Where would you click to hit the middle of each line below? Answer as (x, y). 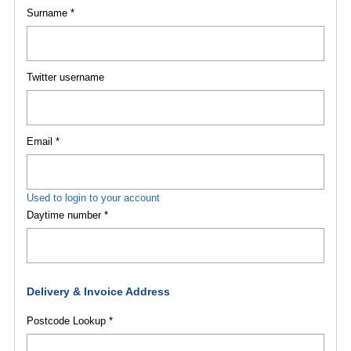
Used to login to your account (93, 198)
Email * (43, 141)
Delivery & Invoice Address (98, 292)
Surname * (50, 13)
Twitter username (65, 77)
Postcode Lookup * (69, 321)
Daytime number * (67, 215)
